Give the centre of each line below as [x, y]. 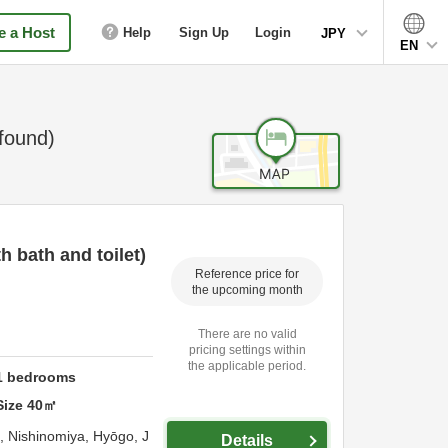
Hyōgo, [117, 436]
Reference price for [247, 273]
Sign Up [204, 32]
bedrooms [40, 376]
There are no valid [247, 333]
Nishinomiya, [50, 436]
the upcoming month [247, 289]
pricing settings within [247, 349]
